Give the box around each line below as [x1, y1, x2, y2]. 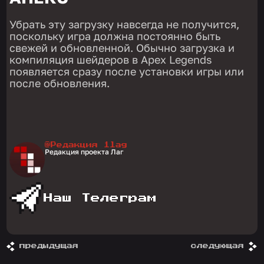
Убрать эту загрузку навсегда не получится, [9, 17, 240, 31]
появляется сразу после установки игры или [9, 64, 245, 78]
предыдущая [19, 242, 79, 249]
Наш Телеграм [44, 193, 157, 203]
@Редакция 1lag [45, 141, 128, 148]
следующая [191, 242, 245, 249]
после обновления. [9, 76, 110, 90]
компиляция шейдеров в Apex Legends [9, 52, 213, 66]
